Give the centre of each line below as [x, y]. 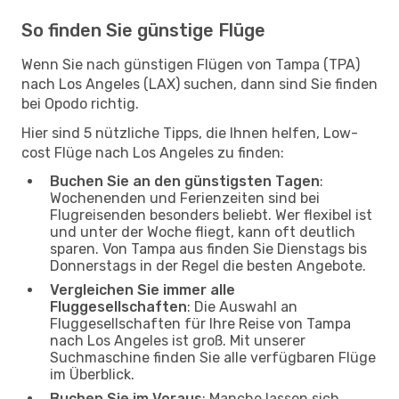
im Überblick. [92, 374]
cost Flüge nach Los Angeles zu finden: [153, 152]
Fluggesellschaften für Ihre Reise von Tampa [200, 323]
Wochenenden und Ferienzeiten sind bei [185, 198]
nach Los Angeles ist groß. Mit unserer [178, 340]
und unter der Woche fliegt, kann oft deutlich [203, 232]
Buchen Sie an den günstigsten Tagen [185, 181]
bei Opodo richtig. [80, 103]
